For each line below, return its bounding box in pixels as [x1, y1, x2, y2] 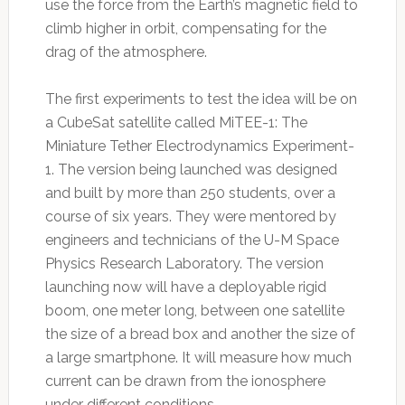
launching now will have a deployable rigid [44, 278, 326, 296]
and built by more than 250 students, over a [44, 184, 335, 202]
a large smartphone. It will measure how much [44, 348, 352, 366]
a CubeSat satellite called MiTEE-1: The [44, 113, 307, 131]
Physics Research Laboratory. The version [44, 254, 324, 272]
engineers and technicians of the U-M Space [44, 231, 339, 249]
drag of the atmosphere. [44, 42, 207, 61]
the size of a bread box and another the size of [44, 325, 355, 343]
